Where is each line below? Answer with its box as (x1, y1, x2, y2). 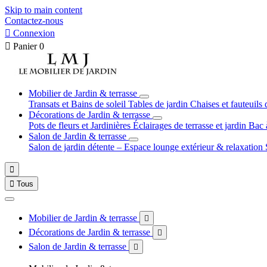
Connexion (13, 28, 55, 38)
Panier (13, 41, 37, 51)
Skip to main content (5, 5, 82, 15)
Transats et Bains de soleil (29, 99, 128, 109)
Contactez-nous (5, 15, 63, 26)
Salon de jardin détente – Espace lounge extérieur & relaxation (29, 142, 265, 152)
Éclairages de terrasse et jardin (133, 120, 249, 131)
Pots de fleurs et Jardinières (29, 120, 133, 131)
